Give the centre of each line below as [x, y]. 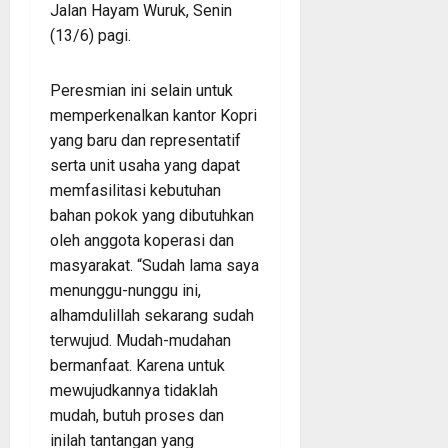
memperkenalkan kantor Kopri [153, 115]
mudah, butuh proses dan [137, 415]
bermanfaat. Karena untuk [137, 365]
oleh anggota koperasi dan [142, 240]
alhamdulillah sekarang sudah [152, 315]
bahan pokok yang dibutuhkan [152, 215]
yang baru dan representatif [145, 140]
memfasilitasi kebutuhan [135, 190]
